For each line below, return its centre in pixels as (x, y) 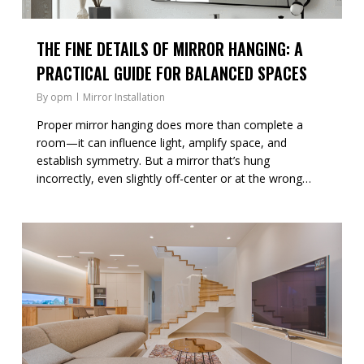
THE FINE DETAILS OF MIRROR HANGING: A (169, 49)
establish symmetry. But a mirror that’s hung (153, 161)
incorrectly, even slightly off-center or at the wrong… (173, 179)
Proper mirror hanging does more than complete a (169, 125)
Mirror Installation (123, 97)
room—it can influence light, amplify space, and (161, 143)
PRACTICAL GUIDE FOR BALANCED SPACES (171, 74)
